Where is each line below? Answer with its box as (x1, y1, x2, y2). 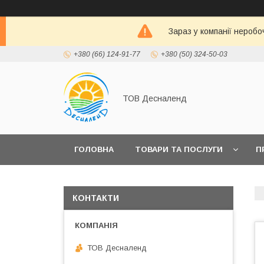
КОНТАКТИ (72, 193, 119, 203)
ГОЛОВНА (74, 145, 114, 154)
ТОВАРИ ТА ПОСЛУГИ (135, 145, 223, 154)
